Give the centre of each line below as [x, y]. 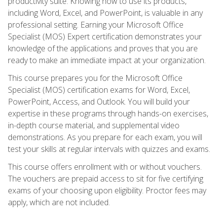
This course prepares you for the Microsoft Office [95, 78]
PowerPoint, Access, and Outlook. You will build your [99, 101]
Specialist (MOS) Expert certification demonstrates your [105, 36]
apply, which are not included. [59, 202]
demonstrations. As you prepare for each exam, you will [105, 137]
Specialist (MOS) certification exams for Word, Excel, [99, 90]
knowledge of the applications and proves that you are [103, 48]
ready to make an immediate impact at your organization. [107, 60]
